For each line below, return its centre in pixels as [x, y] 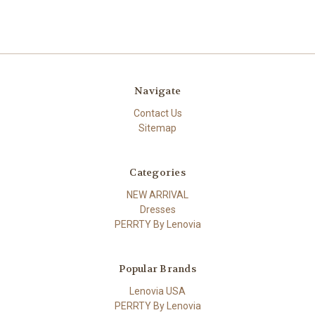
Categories [157, 172]
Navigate [157, 91]
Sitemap [157, 128]
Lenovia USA [157, 291]
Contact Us [157, 113]
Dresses [157, 209]
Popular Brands [157, 268]
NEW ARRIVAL [157, 194]
